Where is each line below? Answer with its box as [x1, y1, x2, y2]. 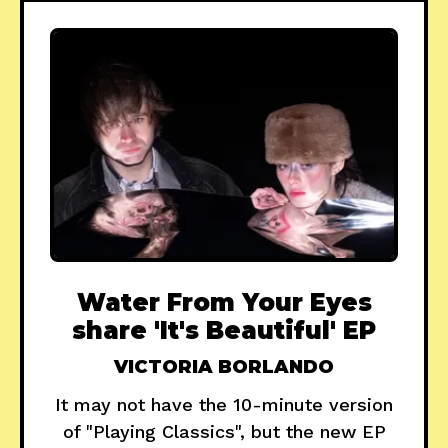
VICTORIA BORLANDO [114, 356, 334, 379]
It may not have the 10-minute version [55, 394, 393, 416]
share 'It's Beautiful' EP [72, 316, 376, 346]
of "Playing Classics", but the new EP [62, 421, 386, 443]
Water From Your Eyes [76, 288, 372, 318]
